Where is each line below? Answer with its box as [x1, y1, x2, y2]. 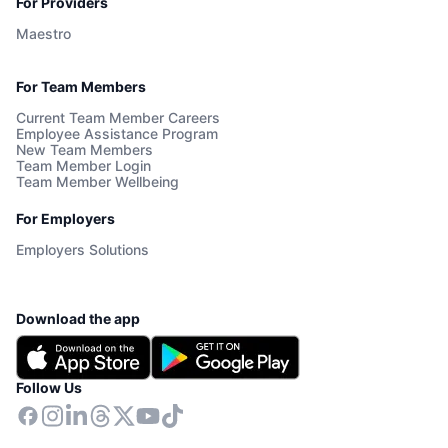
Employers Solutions [16, 241, 149, 259]
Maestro [16, 25, 71, 43]
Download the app [16, 310, 140, 328]
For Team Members [16, 78, 146, 96]
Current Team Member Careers [16, 109, 220, 127]
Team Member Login [16, 157, 151, 175]
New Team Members [16, 141, 153, 159]
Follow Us [16, 379, 82, 397]
